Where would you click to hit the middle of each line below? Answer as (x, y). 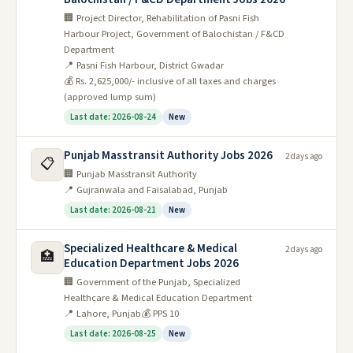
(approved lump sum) (110, 97)
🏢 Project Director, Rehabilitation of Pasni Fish (162, 18)
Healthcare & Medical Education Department (158, 298)
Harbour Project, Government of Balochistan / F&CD (174, 34)
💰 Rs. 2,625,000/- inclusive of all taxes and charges (170, 81)
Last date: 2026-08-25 (113, 334)
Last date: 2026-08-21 (113, 210)
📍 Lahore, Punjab (102, 314)
